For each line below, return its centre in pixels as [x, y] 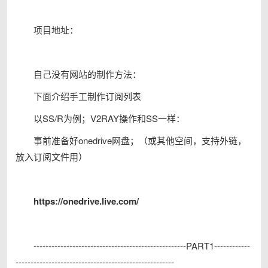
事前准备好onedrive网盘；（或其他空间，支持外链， [140, 140]
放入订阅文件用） [51, 156]
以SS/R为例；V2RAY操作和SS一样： [109, 118]
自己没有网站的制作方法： [87, 74]
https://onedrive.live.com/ [86, 201]
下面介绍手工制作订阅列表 [87, 96]
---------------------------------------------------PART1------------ [142, 246]
